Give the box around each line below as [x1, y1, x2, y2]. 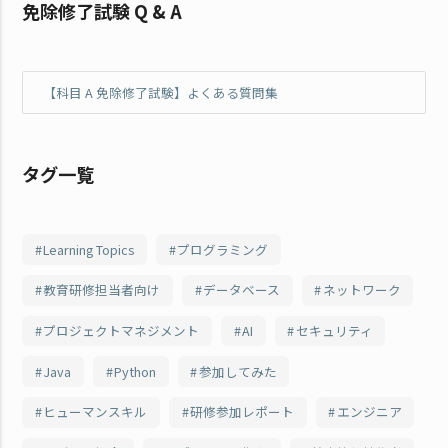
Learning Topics [43, 239, 135, 259]
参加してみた [198, 361, 277, 381]
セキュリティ [295, 320, 373, 340]
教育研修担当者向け [43, 280, 161, 300]
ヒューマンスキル [43, 402, 148, 422]
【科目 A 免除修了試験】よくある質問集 [43, 83, 279, 103]
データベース [202, 280, 280, 300]
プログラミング [176, 239, 268, 259]
